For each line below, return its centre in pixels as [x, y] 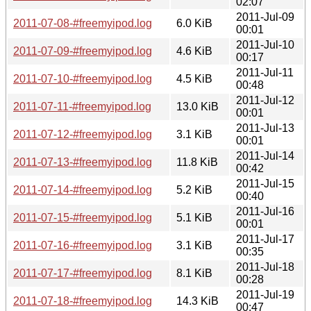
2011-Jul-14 [265, 155]
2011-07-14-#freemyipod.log [83, 190]
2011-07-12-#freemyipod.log [83, 134]
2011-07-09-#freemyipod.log [83, 51]
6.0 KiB [194, 23]
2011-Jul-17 [265, 239]
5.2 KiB [194, 190]
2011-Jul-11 [265, 72]
